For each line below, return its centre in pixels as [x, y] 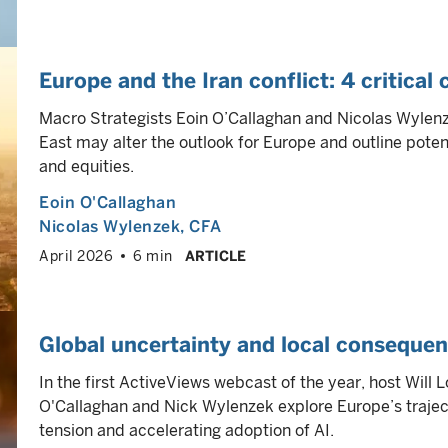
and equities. [86, 166]
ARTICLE [215, 256]
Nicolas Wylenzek [109, 226]
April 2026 [76, 256]
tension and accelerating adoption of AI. [186, 430]
